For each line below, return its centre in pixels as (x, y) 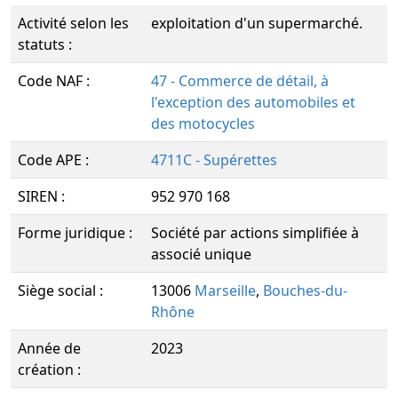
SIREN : (41, 196)
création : (49, 370)
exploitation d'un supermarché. (257, 23)
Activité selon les (73, 23)
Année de (49, 348)
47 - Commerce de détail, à (240, 81)
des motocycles (203, 123)
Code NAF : (54, 81)
